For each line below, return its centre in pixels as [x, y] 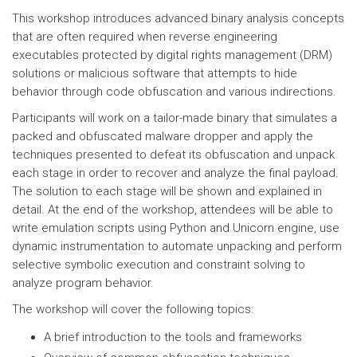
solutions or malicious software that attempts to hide [155, 73]
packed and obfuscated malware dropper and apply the [163, 136]
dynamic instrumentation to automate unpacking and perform [177, 246]
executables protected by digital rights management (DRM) [172, 55]
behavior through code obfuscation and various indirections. [174, 92]
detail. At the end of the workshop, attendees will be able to [173, 210]
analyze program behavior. [83, 283]
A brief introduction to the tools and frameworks [173, 337]
